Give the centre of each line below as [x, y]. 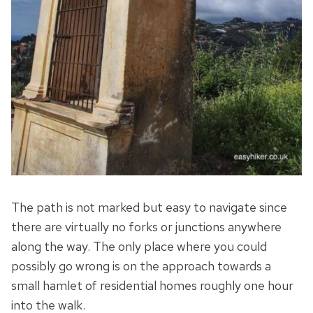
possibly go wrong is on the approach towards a [141, 266]
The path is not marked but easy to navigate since [149, 208]
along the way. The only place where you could [139, 247]
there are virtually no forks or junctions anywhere [146, 227]
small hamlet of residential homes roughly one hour [152, 286]
